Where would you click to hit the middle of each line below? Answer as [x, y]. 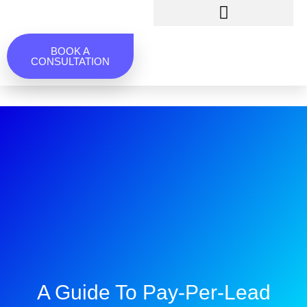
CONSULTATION [70, 61]
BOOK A [70, 51]
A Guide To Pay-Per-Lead [153, 293]
